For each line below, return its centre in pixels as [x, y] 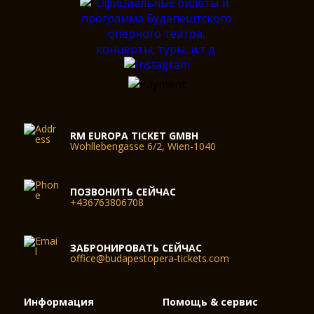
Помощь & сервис [211, 302]
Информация [59, 302]
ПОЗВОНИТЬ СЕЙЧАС [123, 192]
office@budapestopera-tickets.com [150, 259]
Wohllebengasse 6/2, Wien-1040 [143, 146]
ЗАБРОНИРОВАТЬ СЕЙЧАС [136, 248]
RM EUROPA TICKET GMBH [135, 136]
